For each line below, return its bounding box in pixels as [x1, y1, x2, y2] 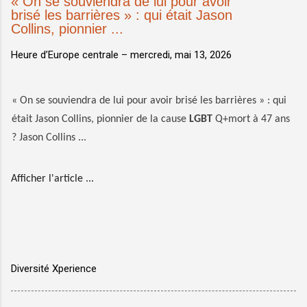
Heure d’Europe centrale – [11, 49, 130, 61]
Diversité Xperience [11, 262, 97, 275]
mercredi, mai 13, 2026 [130, 49, 232, 61]
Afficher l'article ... [11, 173, 94, 184]
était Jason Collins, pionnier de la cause [12, 114, 189, 125]
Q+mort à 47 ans [212, 114, 290, 125]
